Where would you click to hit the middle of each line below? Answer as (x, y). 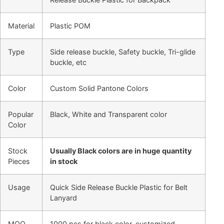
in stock (64, 161)
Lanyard (63, 198)
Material (21, 26)
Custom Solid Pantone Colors (99, 88)
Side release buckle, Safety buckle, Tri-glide (123, 52)
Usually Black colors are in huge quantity (121, 151)
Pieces (19, 161)
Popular (21, 114)
